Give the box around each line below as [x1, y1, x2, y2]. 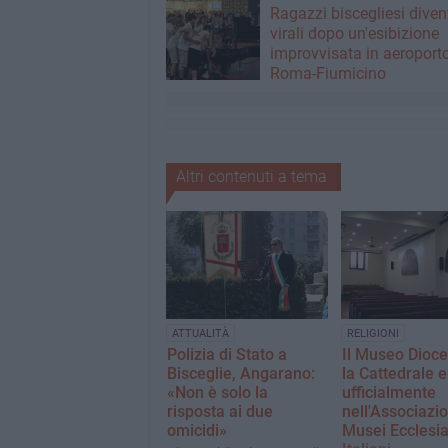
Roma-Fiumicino [269, 64, 386, 83]
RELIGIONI [346, 327, 399, 341]
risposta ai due [166, 402, 273, 422]
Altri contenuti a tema [175, 167, 327, 186]
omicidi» [166, 421, 227, 441]
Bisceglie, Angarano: [166, 364, 315, 384]
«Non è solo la [166, 383, 268, 403]
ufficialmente [341, 383, 436, 403]
